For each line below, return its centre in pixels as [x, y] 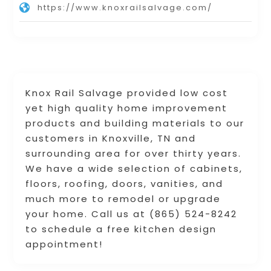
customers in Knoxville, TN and [111, 139]
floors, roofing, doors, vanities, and [125, 184]
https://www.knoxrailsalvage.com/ [125, 8]
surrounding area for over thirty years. [134, 154]
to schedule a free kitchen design [121, 229]
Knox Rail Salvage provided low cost [127, 93]
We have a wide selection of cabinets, [134, 169]
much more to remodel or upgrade [123, 199]
